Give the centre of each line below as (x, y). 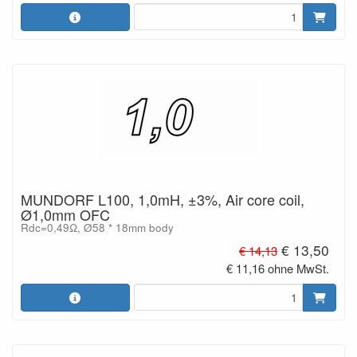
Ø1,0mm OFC (65, 214)
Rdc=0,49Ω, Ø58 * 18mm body (97, 228)
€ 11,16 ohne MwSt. (278, 268)
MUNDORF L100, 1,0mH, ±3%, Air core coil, (163, 199)
